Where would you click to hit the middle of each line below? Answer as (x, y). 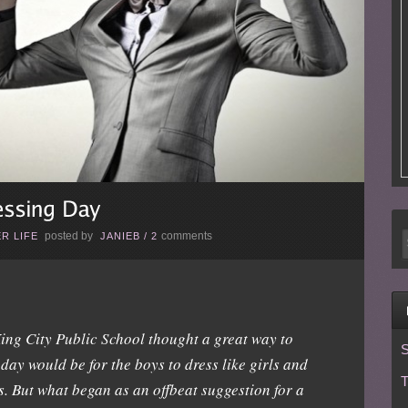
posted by (69, 235)
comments (187, 235)
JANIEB (120, 235)
